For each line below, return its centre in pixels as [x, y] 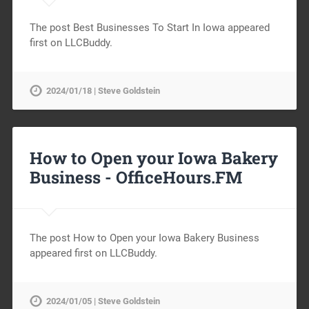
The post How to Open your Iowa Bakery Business [144, 238]
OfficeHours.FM [179, 178]
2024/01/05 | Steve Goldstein [103, 301]
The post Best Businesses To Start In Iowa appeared [149, 28]
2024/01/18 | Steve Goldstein [103, 91]
